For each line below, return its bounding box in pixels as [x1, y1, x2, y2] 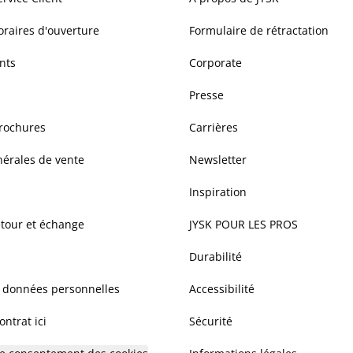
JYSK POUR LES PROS [189, 217, 298, 232]
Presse [189, 87, 224, 102]
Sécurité [189, 314, 232, 329]
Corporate [189, 55, 242, 70]
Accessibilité [189, 281, 255, 296]
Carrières [189, 120, 238, 135]
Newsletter [189, 152, 247, 167]
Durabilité [189, 249, 242, 264]
